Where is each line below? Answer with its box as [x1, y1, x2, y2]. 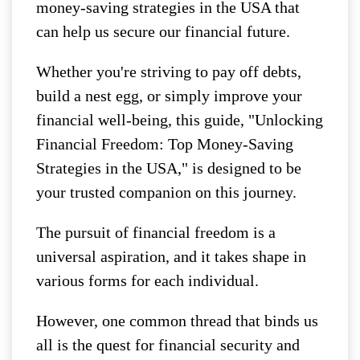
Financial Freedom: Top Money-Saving [36, 134, 293, 153]
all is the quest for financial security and [36, 335, 300, 354]
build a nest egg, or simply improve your [36, 86, 302, 104]
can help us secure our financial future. [36, 22, 290, 40]
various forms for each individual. [36, 271, 259, 289]
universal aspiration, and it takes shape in [36, 247, 306, 265]
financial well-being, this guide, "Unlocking [36, 110, 323, 129]
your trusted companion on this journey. [36, 182, 297, 201]
